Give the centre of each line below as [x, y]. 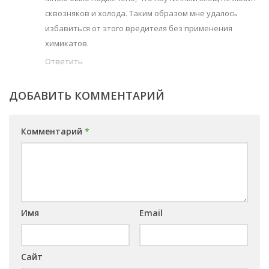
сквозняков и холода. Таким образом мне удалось [141, 14]
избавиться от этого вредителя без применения [139, 29]
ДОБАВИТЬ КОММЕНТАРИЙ [87, 96]
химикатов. [67, 44]
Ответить [64, 62]
